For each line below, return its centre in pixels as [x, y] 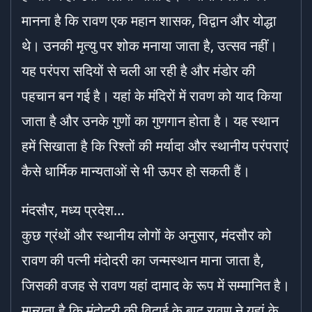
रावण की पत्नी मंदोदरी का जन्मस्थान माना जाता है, [143, 260]
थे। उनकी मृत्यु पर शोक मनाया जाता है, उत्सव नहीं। [149, 46]
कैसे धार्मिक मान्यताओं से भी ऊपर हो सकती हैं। [136, 171]
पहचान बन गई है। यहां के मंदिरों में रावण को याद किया [152, 96]
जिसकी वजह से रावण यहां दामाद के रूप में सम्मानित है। [156, 285]
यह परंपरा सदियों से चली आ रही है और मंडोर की [139, 71]
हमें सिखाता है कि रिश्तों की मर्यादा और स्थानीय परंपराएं [155, 146]
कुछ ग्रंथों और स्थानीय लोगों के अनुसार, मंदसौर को [147, 235]
